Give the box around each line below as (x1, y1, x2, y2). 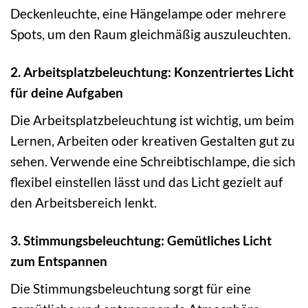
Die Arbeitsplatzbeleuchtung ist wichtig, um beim (10, 111, 294, 128)
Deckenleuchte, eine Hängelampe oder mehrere (10, 5, 286, 22)
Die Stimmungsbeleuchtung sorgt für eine (10, 280, 251, 296)
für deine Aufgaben (10, 85, 123, 101)
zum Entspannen (10, 252, 107, 269)
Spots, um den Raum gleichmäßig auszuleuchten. (10, 26, 291, 43)
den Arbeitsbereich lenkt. (10, 194, 157, 210)
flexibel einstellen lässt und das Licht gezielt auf (10, 173, 283, 190)
